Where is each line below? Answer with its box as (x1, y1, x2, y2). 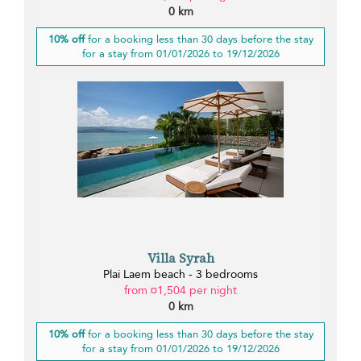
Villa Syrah (147, 249, 214, 268)
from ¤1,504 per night (124, 283, 237, 299)
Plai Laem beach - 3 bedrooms (103, 267, 258, 283)
